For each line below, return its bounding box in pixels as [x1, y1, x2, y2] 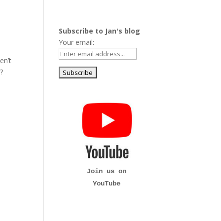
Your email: [59, 37, 95, 47]
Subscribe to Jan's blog [59, 26, 141, 36]
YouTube [93, 179, 121, 187]
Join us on [87, 167, 127, 175]
